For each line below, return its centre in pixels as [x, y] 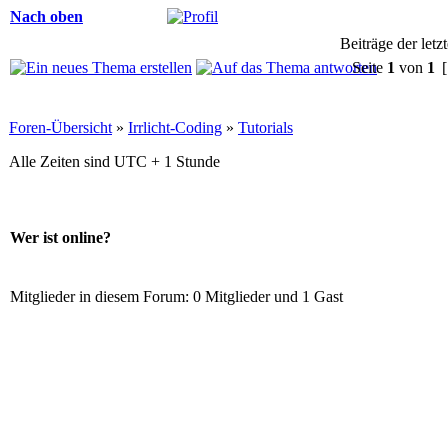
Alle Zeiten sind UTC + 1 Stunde [114, 161]
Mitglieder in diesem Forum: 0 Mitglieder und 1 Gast [176, 296]
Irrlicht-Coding [175, 127]
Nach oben [46, 16]
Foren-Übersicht [60, 127]
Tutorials [265, 127]
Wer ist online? [60, 238]
